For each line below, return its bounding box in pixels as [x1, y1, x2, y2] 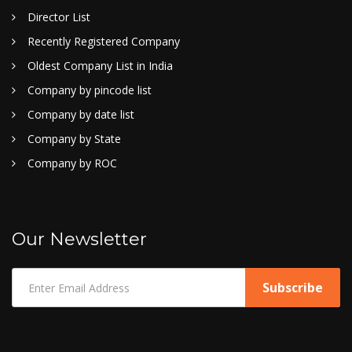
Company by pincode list [27, 82, 152, 97]
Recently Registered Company [27, 34, 180, 49]
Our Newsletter [12, 229, 147, 250]
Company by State [27, 131, 121, 146]
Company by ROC [27, 156, 117, 170]
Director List [27, 9, 90, 24]
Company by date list [27, 107, 134, 122]
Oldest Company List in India [27, 58, 173, 73]
